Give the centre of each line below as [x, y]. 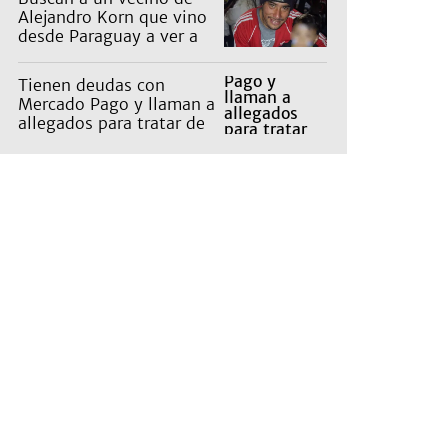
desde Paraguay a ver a [108, 36]
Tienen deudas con [91, 85]
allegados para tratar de [111, 123]
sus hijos [52, 55]
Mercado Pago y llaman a [116, 104]
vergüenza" [62, 161]
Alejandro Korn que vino [112, 17]
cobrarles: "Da [73, 142]
